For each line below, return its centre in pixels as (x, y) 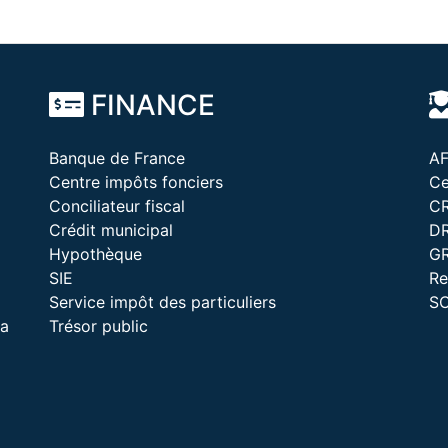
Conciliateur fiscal (116, 206)
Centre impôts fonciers (135, 182)
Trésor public (98, 326)
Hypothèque (95, 254)
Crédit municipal (110, 230)
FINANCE (149, 105)
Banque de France (116, 158)
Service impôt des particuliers (162, 302)
